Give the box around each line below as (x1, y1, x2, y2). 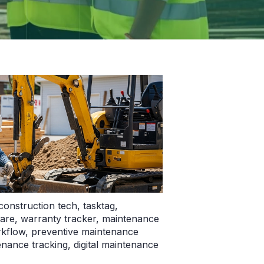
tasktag (83, 200, 115, 212)
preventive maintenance (31, 226, 138, 238)
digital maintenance (74, 239, 159, 251)
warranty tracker (21, 213, 96, 225)
